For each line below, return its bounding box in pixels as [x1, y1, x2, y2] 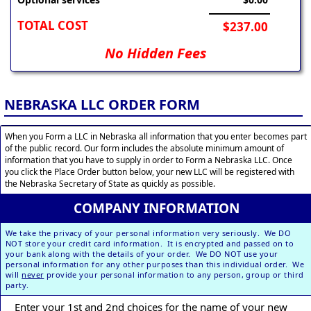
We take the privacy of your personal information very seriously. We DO [6, 227, 292, 238]
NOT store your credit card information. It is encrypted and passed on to [6, 237, 294, 249]
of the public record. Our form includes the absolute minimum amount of [5, 142, 284, 154]
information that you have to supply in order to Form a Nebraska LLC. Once [5, 153, 292, 166]
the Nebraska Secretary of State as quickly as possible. [5, 177, 215, 190]
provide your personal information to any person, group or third [44, 269, 304, 280]
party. [6, 279, 29, 290]
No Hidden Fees [105, 44, 206, 63]
